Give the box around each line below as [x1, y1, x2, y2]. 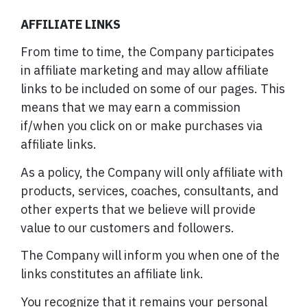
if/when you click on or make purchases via [21, 118, 262, 134]
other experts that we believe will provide [21, 201, 256, 217]
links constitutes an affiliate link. [21, 266, 204, 282]
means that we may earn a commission [21, 99, 241, 116]
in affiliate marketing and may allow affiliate [21, 62, 269, 79]
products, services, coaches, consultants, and [21, 182, 279, 199]
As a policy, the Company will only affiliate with [21, 164, 283, 180]
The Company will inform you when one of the [21, 247, 280, 264]
